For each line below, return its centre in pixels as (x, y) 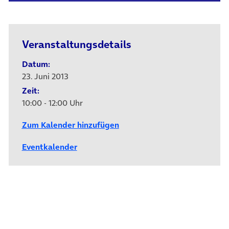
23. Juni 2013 (45, 76)
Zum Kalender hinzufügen (70, 124)
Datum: (36, 64)
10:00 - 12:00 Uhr (52, 102)
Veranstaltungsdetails (76, 44)
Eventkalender (49, 147)
